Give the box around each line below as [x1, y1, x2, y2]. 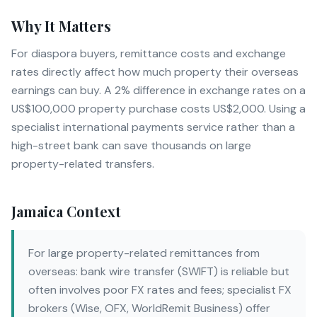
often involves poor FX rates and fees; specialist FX [28, 282, 292, 297]
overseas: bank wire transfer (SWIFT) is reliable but [28, 264, 289, 279]
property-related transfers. [11, 156, 154, 171]
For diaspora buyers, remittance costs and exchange [11, 46, 286, 61]
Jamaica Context [11, 202, 121, 221]
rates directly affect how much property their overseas [11, 64, 299, 79]
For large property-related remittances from [28, 246, 260, 260]
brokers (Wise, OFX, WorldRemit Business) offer [28, 301, 270, 316]
